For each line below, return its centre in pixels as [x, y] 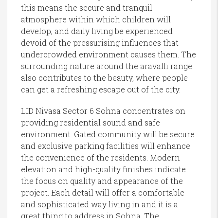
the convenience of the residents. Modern [100, 158]
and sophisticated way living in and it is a [100, 204]
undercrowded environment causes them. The [109, 54]
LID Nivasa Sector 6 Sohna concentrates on [103, 111]
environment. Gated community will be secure [108, 134]
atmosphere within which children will [96, 19]
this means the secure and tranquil [87, 8]
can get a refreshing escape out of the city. [101, 90]
